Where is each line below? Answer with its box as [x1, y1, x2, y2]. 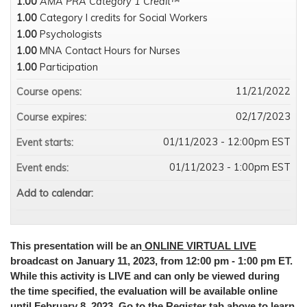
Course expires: [16, 110, 89, 123]
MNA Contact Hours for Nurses [40, 44, 180, 57]
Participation [40, 60, 98, 73]
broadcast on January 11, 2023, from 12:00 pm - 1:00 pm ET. [10, 255, 293, 267]
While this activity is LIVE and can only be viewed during [10, 270, 280, 282]
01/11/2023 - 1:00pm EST [169, 160, 291, 173]
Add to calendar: [16, 186, 96, 199]
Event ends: [16, 161, 71, 174]
